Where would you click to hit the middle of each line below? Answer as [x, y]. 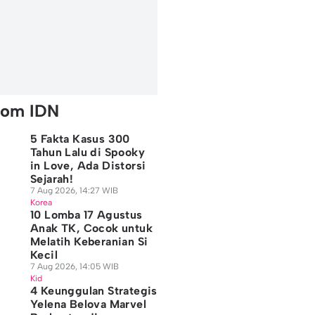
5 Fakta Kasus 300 [80, 139]
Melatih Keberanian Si [89, 242]
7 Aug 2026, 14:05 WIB [74, 266]
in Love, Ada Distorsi [88, 166]
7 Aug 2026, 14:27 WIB [74, 191]
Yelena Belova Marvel [88, 304]
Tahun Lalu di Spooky [87, 152]
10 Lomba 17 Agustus [86, 215]
